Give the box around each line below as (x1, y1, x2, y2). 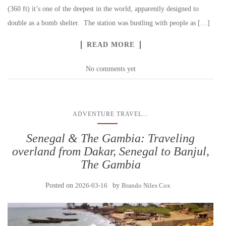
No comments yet (85, 65, 136, 73)
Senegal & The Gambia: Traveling (26, 132, 195, 145)
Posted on (45, 182, 75, 190)
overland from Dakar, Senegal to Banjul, (12, 145, 209, 158)
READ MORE (86, 41, 135, 49)
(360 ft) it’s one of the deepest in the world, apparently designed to (8, 5, 199, 13)
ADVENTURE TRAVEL (73, 110, 142, 118)
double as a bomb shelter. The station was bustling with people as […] (8, 19, 210, 27)
